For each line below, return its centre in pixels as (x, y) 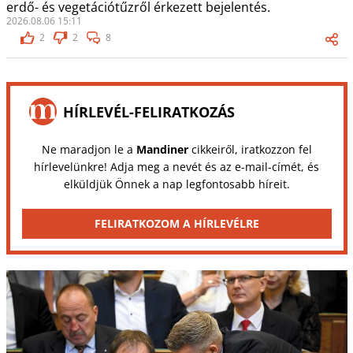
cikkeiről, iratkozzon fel (250, 150)
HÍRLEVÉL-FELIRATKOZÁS (149, 111)
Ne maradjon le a (89, 150)
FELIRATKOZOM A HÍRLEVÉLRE (176, 224)
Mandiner (162, 150)
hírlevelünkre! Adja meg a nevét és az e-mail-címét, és (176, 167)
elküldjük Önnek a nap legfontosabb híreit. (176, 184)
